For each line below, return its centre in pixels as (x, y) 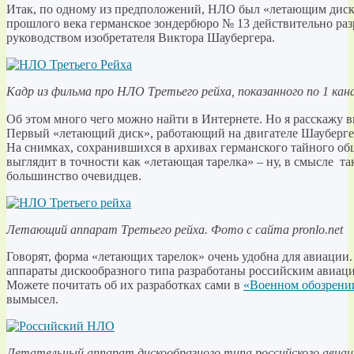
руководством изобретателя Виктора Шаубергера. (141, 37)
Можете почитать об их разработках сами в (125, 284)
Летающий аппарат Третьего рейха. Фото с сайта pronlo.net (175, 229)
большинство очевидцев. (74, 175)
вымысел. (32, 299)
